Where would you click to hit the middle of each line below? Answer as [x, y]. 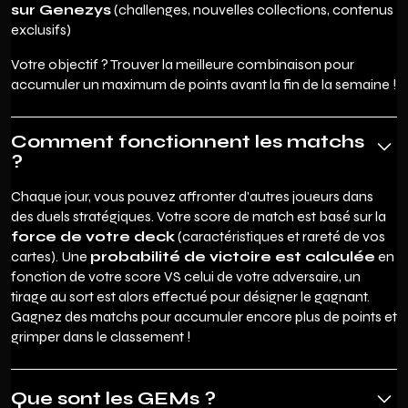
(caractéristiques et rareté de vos [280, 236]
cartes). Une [51, 256]
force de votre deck [93, 236]
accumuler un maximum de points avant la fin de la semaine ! [204, 84]
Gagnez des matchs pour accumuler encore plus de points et [204, 316]
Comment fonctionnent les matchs [188, 141]
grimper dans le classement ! [101, 336]
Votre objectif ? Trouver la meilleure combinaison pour [183, 64]
